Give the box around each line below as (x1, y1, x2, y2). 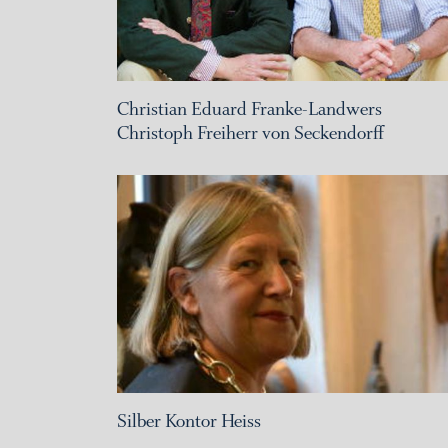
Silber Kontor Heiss (117, 408, 261, 433)
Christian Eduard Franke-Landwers (117, 97, 382, 122)
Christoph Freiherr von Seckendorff (117, 121, 384, 146)
